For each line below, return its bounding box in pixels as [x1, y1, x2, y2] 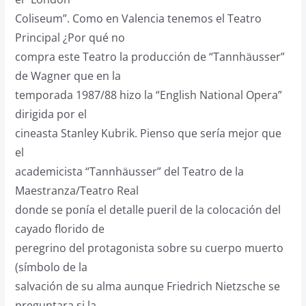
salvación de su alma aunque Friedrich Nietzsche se [14, 279, 280, 294]
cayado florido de [14, 221, 105, 236]
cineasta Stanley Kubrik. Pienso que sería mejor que [14, 126, 281, 141]
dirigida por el [14, 107, 87, 122]
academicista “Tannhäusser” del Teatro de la [14, 164, 244, 179]
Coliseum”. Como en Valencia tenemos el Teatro [14, 11, 262, 26]
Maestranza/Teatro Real [14, 183, 139, 198]
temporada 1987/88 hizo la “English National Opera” [14, 87, 282, 102]
